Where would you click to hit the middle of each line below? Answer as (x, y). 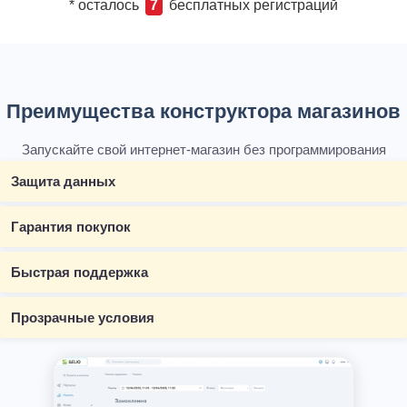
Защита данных (63, 181)
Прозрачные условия (83, 317)
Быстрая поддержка (79, 272)
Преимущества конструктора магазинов (203, 111)
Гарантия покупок (71, 226)
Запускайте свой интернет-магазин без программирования (203, 149)
